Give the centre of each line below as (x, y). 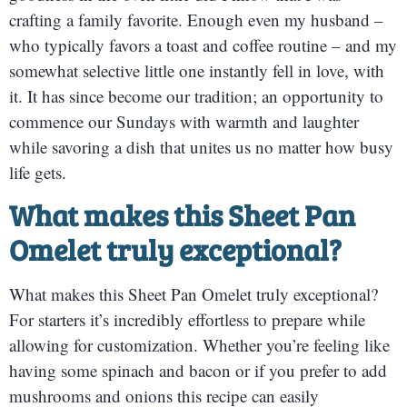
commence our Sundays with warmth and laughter (184, 121)
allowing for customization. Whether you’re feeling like (199, 344)
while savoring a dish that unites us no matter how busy (201, 146)
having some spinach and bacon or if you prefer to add (198, 370)
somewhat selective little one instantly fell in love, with (197, 70)
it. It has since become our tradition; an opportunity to (196, 95)
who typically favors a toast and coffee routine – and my (203, 45)
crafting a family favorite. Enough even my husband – (196, 19)
